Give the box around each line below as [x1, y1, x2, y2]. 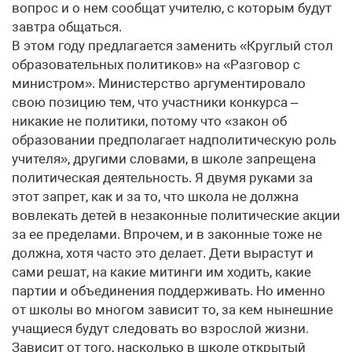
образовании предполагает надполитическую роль [12, 132, 336, 148]
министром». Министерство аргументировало [12, 75, 306, 91]
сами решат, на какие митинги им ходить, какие [12, 264, 311, 280]
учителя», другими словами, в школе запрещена [12, 151, 316, 167]
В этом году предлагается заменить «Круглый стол [12, 38, 333, 53]
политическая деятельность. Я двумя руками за [12, 170, 313, 185]
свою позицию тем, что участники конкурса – [12, 94, 298, 110]
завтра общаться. [12, 19, 122, 35]
